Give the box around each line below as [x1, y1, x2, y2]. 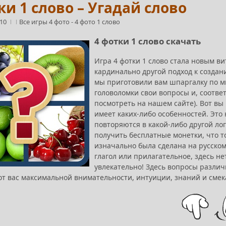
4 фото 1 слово [75, 17, 120, 26]
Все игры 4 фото [19, 17, 71, 26]
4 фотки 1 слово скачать [94, 35, 201, 47]
